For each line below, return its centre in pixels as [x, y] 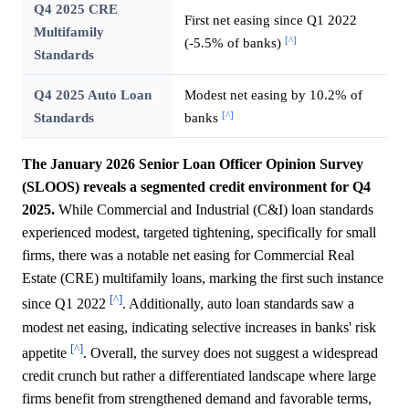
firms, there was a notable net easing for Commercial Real [188, 256]
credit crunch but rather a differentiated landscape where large [199, 376]
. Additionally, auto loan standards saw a [238, 304]
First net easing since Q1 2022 [270, 20]
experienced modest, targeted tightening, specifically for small [199, 233]
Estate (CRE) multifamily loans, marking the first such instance [203, 278]
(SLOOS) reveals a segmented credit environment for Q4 [196, 187]
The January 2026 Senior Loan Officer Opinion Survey [193, 164]
